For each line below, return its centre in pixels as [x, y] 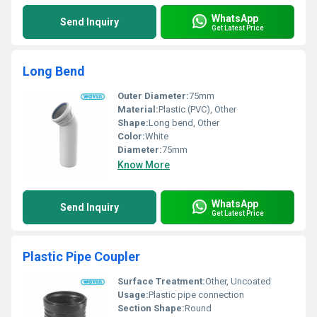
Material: [138, 109]
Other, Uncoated [238, 281]
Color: [131, 136]
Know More [144, 165]
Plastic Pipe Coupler [81, 257]
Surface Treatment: [161, 281]
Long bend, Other [184, 123]
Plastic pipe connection [196, 295]
